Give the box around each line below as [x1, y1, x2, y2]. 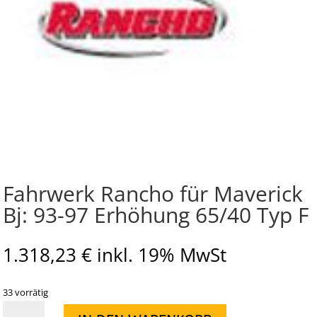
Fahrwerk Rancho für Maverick [3, 179, 303, 208]
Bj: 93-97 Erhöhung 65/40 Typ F [3, 200, 309, 229]
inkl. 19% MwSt [97, 242, 226, 267]
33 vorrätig [3, 286, 48, 299]
